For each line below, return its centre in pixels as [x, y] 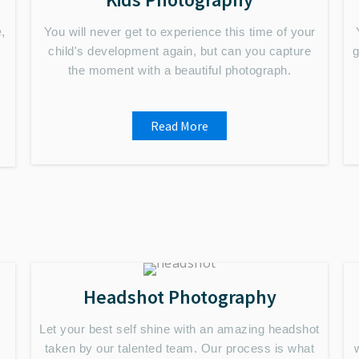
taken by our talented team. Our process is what [179, 348]
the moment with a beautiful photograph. [179, 70]
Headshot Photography [179, 297]
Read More [179, 126]
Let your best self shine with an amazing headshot [179, 329]
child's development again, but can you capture [179, 51]
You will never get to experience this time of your [179, 32]
